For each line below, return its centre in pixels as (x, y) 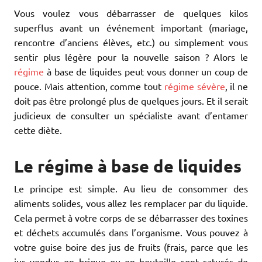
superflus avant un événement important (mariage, (131, 28)
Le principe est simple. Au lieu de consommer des (131, 188)
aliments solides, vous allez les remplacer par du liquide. (131, 203)
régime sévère (194, 86)
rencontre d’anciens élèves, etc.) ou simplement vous (131, 42)
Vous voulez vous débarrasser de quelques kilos (131, 13)
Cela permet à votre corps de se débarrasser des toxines (131, 217)
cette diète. (38, 130)
